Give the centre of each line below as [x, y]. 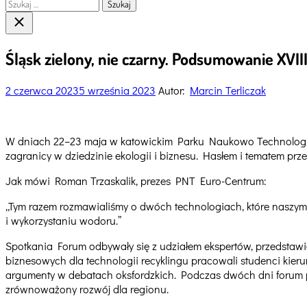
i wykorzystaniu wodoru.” [63, 220]
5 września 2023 [117, 90]
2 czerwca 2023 [42, 90]
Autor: [173, 90]
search [22, 30]
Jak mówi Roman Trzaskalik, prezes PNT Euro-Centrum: [136, 180]
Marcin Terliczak [228, 90]
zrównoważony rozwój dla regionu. [87, 288]
